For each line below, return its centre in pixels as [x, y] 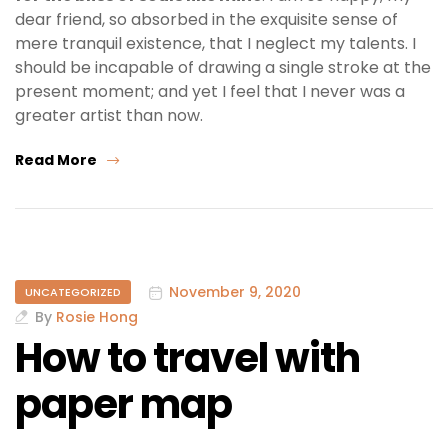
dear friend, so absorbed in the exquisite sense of [206, 19]
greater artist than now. [109, 115]
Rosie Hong [97, 317]
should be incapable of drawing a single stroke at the [223, 67]
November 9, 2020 [235, 292]
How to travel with [187, 358]
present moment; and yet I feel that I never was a [210, 91]
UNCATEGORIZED [73, 291]
